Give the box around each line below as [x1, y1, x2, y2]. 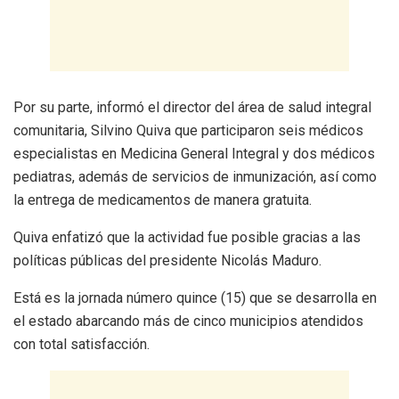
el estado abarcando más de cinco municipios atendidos [13, 312, 363, 330]
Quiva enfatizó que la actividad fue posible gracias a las [13, 228, 361, 246]
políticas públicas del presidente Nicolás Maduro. [13, 251, 322, 269]
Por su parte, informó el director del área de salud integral [13, 98, 371, 116]
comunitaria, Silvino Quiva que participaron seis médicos [13, 121, 363, 139]
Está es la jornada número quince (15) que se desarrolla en [13, 289, 377, 306]
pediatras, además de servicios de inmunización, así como [13, 167, 377, 185]
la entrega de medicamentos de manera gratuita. [13, 191, 312, 208]
